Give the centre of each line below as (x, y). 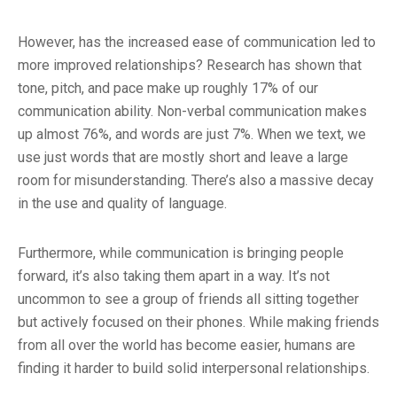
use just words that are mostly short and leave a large (183, 158)
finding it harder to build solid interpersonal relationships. (194, 369)
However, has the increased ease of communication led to (197, 43)
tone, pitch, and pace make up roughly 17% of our (168, 89)
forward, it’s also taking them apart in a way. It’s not (174, 276)
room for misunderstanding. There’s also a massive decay (196, 181)
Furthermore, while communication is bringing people (181, 253)
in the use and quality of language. (122, 204)
